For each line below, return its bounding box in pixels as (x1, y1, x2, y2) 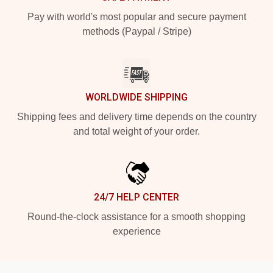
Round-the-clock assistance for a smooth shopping (27, 211, 246, 222)
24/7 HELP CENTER (94, 191, 179, 203)
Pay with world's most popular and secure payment (27, 11, 246, 22)
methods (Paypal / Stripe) (82, 26, 191, 37)
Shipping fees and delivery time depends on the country (16, 111, 257, 122)
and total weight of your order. (73, 126, 200, 136)
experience (112, 225, 161, 236)
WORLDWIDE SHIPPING (85, 91, 188, 103)
